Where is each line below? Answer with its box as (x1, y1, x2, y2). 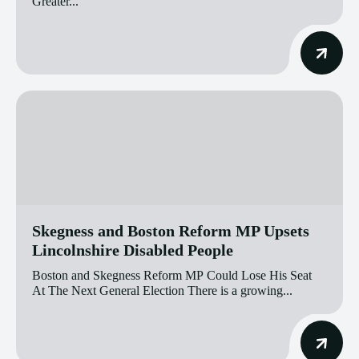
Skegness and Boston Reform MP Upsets (32, 222, 309, 240)
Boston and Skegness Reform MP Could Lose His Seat (32, 268, 312, 283)
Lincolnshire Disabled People (32, 241, 233, 260)
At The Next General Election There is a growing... (32, 284, 292, 298)
